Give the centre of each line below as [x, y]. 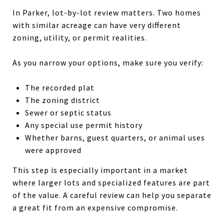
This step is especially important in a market [100, 170]
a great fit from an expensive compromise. [95, 207]
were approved [53, 150]
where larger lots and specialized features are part [111, 182]
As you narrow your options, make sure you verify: [108, 62]
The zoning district [62, 100]
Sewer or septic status [68, 112]
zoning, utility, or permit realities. [80, 37]
